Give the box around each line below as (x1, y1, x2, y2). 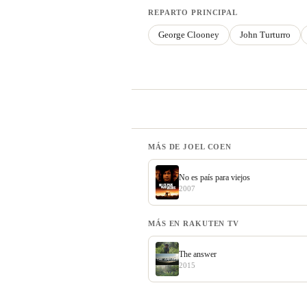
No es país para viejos (179, 172, 250, 182)
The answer (179, 249, 217, 259)
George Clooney (158, 29, 219, 40)
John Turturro (240, 29, 291, 40)
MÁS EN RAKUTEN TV (148, 219, 239, 228)
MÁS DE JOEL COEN (148, 143, 232, 151)
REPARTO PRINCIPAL (148, 8, 238, 17)
